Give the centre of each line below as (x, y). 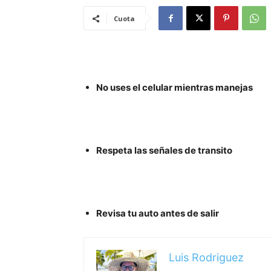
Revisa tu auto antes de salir (158, 214)
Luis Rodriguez (206, 258)
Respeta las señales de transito (164, 151)
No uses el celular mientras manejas (175, 88)
